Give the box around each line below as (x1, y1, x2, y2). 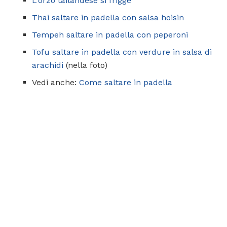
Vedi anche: (32, 77, 79, 87)
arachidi (32, 60, 63, 70)
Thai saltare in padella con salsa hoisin (32, 12, 184, 22)
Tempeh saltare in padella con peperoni (32, 29, 188, 40)
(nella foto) (63, 60, 107, 70)
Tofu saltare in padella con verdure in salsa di (32, 47, 212, 57)
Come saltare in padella (79, 77, 172, 87)
